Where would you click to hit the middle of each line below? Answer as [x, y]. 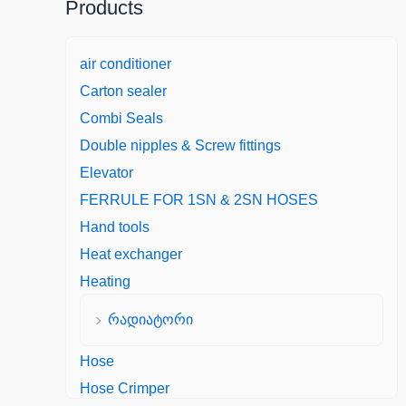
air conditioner [126, 64]
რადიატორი [150, 320]
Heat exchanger [131, 255]
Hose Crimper [125, 389]
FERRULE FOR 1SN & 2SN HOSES [199, 200]
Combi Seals [121, 119]
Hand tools [115, 227]
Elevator [106, 173]
